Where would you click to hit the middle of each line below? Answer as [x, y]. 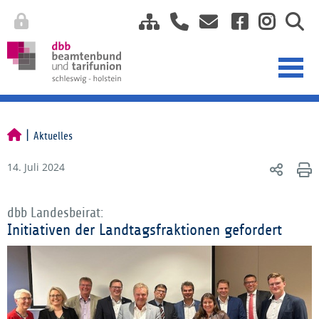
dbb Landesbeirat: [55, 213]
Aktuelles [53, 136]
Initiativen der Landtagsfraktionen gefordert [145, 230]
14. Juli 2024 [36, 167]
